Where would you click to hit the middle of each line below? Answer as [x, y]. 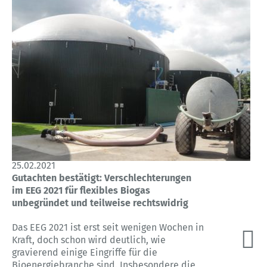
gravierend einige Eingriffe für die [85, 252]
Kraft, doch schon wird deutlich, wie [89, 240]
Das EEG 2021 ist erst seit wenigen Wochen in [108, 227]
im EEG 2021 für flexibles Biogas [81, 190]
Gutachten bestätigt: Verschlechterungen [102, 178]
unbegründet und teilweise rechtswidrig [100, 203]
